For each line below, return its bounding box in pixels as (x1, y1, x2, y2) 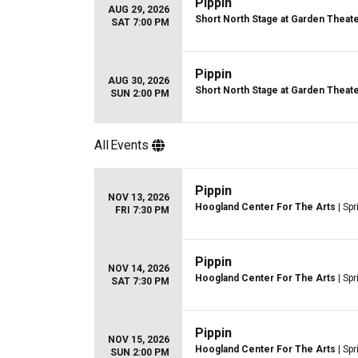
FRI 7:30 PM (115, 205, 169, 216)
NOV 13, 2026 (108, 192, 169, 203)
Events (110, 137, 149, 153)
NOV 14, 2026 (108, 263, 169, 274)
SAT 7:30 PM (111, 276, 169, 287)
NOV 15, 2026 (108, 334, 169, 345)
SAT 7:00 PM (111, 17, 169, 28)
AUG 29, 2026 (108, 4, 169, 15)
